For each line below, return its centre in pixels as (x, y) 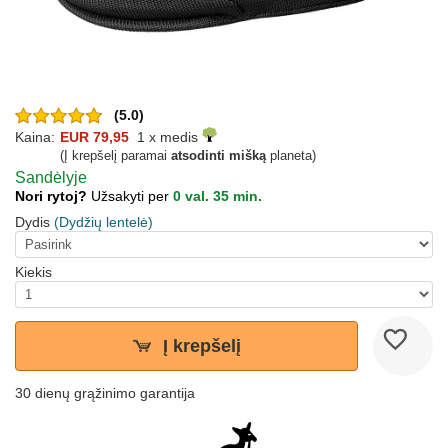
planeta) (291, 156)
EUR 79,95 (94, 137)
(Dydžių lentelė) (103, 222)
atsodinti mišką (218, 156)
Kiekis (33, 272)
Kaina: (35, 137)
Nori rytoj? (53, 196)
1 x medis (165, 137)
